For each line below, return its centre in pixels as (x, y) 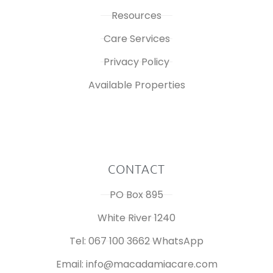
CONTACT (136, 169)
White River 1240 (136, 218)
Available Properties (136, 85)
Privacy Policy (136, 62)
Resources (136, 16)
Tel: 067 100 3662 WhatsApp (136, 241)
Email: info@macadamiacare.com (136, 264)
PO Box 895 (136, 195)
